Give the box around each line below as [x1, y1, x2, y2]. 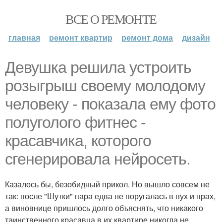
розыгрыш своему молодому [5, 77, 205, 95]
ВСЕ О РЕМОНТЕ [65, 10, 157, 27]
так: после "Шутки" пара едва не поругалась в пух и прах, [5, 190, 216, 202]
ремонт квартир [49, 32, 112, 43]
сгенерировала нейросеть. [5, 150, 190, 168]
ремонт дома [121, 32, 173, 43]
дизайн [181, 32, 210, 43]
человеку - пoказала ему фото [5, 95, 216, 113]
